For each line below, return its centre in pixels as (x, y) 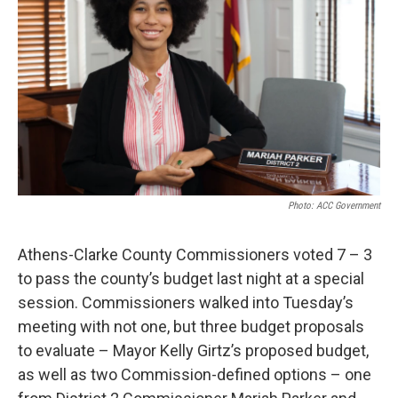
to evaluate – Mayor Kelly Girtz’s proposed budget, (193, 351)
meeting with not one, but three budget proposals (191, 327)
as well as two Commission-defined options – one (195, 375)
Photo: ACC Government (334, 206)
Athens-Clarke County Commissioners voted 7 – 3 (195, 255)
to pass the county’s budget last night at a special (191, 279)
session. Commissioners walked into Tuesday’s (186, 303)
